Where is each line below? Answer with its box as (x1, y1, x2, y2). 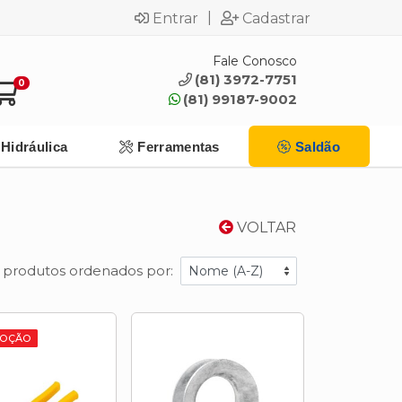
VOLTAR (233, 219, 296, 236)
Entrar (153, 9, 198, 27)
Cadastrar (242, 9, 310, 27)
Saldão (295, 138, 340, 154)
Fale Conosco (213, 52, 297, 69)
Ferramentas (137, 138, 220, 154)
